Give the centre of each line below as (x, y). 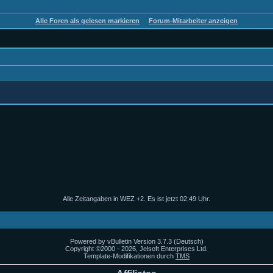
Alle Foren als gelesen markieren (87, 21)
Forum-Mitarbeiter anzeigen (193, 21)
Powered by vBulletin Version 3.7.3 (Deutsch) (136, 241)
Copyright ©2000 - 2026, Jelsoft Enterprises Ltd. (136, 249)
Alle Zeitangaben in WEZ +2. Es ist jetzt (121, 199)
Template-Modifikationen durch (129, 256)
